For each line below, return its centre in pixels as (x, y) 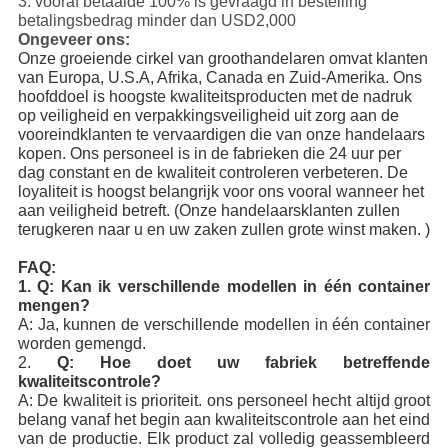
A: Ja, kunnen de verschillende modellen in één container (224, 325)
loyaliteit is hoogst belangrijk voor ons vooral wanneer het (220, 192)
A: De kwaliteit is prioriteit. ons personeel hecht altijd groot (224, 401)
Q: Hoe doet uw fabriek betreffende (243, 363)
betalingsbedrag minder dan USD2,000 (156, 21)
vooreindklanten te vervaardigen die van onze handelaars (221, 135)
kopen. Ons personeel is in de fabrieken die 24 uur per (209, 154)
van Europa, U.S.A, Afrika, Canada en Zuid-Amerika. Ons (219, 78)
